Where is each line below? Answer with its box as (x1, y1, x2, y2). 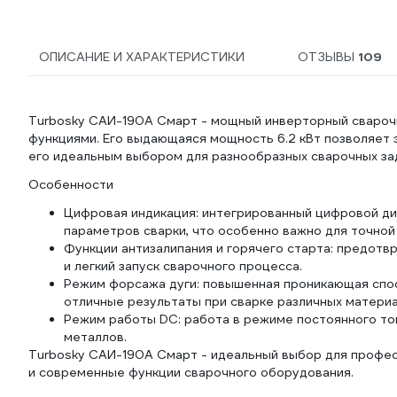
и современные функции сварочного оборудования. (28, 364, 354, 380)
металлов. (64, 329, 127, 345)
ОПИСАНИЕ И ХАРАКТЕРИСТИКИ (39, 49, 245, 65)
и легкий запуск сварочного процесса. (64, 258, 302, 274)
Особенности (28, 176, 113, 192)
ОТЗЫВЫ (298, 49, 359, 65)
